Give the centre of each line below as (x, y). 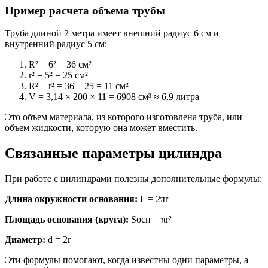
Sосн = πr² (150, 220)
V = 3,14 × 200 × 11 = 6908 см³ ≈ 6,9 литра (114, 97)
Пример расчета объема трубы (85, 10)
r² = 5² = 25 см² (58, 75)
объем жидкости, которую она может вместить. (101, 128)
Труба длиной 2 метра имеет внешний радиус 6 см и (112, 33)
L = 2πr (153, 199)
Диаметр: (25, 240)
